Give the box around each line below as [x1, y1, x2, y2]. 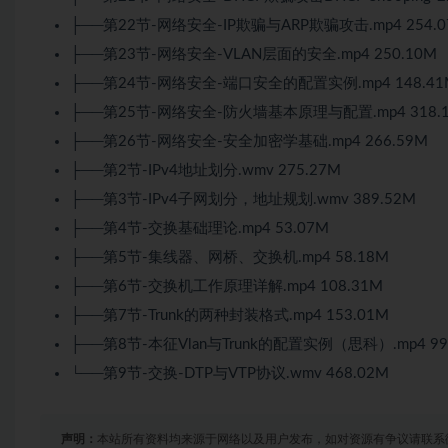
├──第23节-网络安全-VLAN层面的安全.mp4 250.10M [70, 47, 437, 63]
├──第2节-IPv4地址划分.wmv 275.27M [70, 163, 341, 179]
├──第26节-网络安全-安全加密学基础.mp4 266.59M [70, 134, 428, 150]
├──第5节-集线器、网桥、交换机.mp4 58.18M [70, 250, 389, 266]
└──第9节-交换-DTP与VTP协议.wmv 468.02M [70, 366, 389, 382]
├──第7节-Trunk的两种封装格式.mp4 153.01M [70, 308, 389, 324]
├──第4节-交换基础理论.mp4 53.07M [70, 221, 329, 237]
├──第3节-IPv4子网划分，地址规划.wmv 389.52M [70, 192, 416, 208]
